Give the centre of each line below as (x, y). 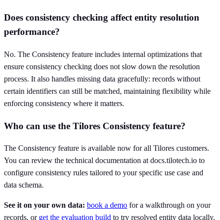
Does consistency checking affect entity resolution (102, 18)
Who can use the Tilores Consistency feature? (95, 126)
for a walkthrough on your (169, 205)
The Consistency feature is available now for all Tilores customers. (107, 148)
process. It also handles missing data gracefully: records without (102, 79)
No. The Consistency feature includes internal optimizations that (103, 54)
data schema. (24, 185)
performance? (32, 32)
